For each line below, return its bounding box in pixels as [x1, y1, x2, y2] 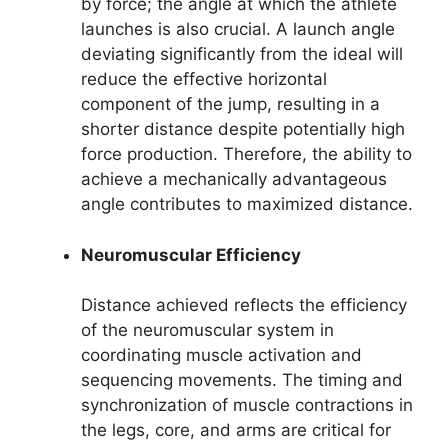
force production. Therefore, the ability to [81, 144, 412, 165]
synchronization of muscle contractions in [81, 395, 413, 416]
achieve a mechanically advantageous [81, 169, 387, 190]
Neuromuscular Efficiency [81, 244, 301, 265]
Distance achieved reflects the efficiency [81, 295, 407, 316]
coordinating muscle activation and [81, 345, 362, 366]
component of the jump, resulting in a [81, 94, 380, 115]
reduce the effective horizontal [81, 69, 327, 90]
